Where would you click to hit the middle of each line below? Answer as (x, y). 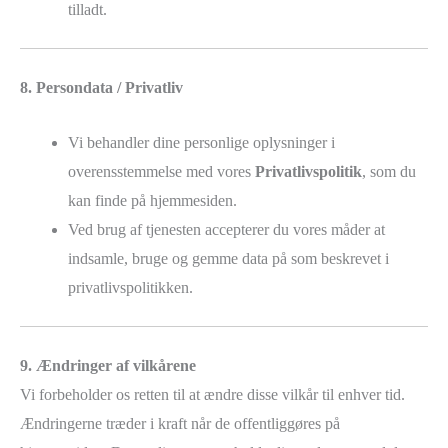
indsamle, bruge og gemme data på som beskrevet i (228, 258)
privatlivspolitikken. (130, 287)
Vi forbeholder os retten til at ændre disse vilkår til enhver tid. (212, 394)
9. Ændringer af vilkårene (108, 365)
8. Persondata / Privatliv (101, 88)
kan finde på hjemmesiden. (152, 200)
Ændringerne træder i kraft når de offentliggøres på (180, 423)
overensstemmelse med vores (161, 171)
